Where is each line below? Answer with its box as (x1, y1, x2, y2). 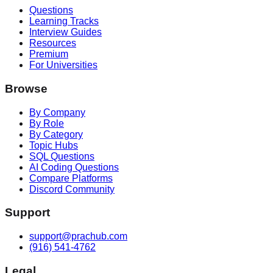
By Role (29, 118, 64, 129)
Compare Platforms (29, 172, 113, 183)
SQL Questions (29, 151, 94, 161)
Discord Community (29, 183, 115, 194)
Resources (29, 38, 76, 49)
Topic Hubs (29, 140, 78, 151)
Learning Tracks (29, 16, 99, 27)
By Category (29, 129, 83, 140)
